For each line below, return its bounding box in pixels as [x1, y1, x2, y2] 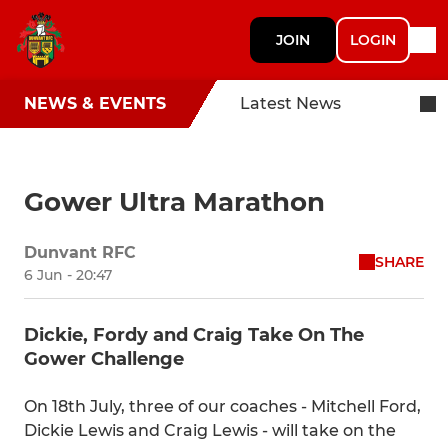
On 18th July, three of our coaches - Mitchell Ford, [24, 397, 421, 416]
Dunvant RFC [24, 243, 136, 262]
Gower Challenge [24, 348, 184, 370]
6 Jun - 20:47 [24, 266, 112, 284]
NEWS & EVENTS [24, 94, 166, 113]
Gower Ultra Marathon [24, 186, 325, 218]
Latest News [240, 94, 341, 113]
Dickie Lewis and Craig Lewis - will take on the [24, 421, 396, 440]
